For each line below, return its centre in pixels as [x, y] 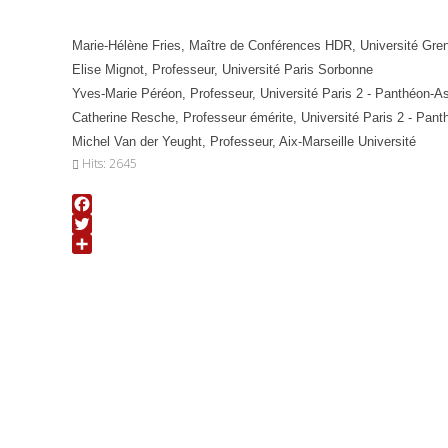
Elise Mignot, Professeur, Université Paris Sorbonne [222, 69]
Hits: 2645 [109, 163]
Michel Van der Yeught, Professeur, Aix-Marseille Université [244, 141]
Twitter [93, 243]
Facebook [104, 223]
